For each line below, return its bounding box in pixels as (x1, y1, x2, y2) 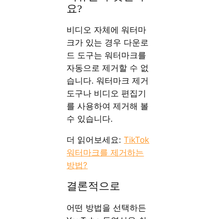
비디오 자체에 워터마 (66, 25, 147, 35)
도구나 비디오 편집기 (66, 88, 147, 99)
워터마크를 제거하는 (66, 148, 144, 158)
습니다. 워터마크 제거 (66, 76, 149, 86)
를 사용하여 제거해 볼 (66, 101, 149, 111)
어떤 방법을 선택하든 (66, 203, 147, 213)
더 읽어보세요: (66, 135, 124, 145)
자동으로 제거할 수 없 (66, 63, 149, 73)
